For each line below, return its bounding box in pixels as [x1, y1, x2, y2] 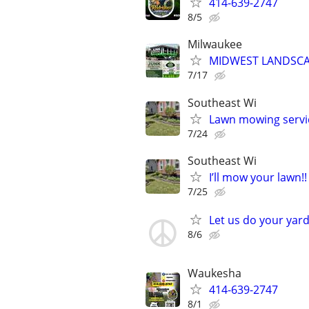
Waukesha [188, 266, 241, 281]
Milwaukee [188, 37, 242, 52]
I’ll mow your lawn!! [209, 169, 307, 185]
